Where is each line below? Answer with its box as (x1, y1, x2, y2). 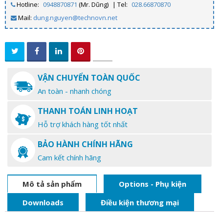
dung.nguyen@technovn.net (33, 13, 117, 22)
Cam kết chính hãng (38, 153, 101, 163)
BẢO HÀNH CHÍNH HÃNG (38, 139, 133, 150)
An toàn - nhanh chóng (38, 86, 111, 96)
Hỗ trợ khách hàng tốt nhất (38, 119, 128, 130)
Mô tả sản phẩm (22, 179, 82, 189)
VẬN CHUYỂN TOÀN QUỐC (38, 72, 140, 84)
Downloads (22, 197, 64, 208)
